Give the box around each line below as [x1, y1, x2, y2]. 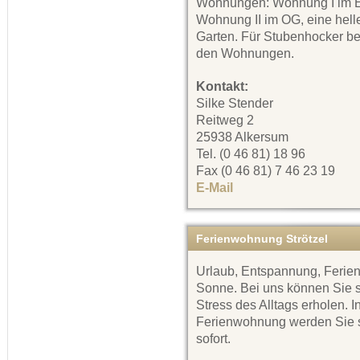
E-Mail [196, 180, 233, 194]
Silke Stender [196, 96, 273, 110]
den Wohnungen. [196, 46, 294, 60]
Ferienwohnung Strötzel [196, 231, 328, 245]
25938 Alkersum [196, 129, 288, 144]
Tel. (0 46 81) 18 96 [196, 146, 305, 161]
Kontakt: [196, 79, 248, 93]
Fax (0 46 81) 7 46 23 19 [196, 163, 335, 178]
